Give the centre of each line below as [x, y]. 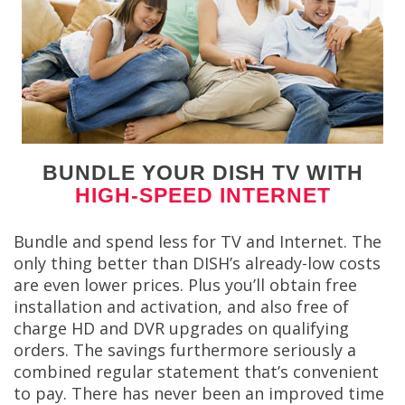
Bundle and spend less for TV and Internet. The [198, 241]
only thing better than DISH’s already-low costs [197, 263]
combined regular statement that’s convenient [196, 371]
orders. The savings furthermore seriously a [185, 349]
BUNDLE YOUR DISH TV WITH [202, 173]
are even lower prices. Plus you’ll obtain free [185, 284]
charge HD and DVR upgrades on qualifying [181, 328]
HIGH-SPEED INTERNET [202, 196]
